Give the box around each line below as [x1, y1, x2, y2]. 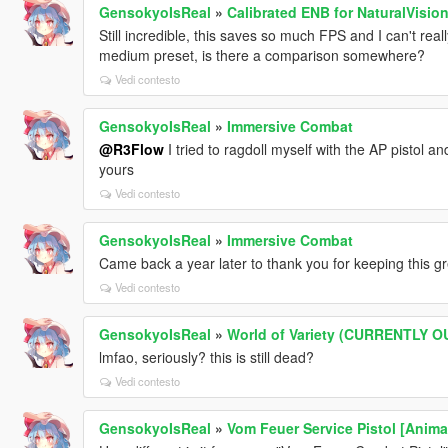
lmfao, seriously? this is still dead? [98, 346, 314, 367]
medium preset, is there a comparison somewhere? [98, 44, 425, 65]
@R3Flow [98, 138, 164, 159]
